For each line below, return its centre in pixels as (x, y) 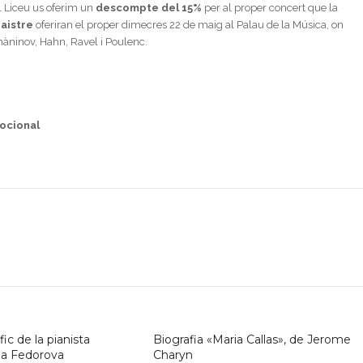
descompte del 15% (150, 8)
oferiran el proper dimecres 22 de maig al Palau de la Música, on (189, 25)
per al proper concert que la (271, 8)
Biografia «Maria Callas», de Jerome (252, 340)
